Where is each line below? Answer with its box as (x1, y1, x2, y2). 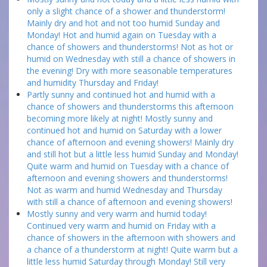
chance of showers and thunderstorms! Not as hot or (27, 41, 233, 52)
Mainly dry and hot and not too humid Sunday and (27, 17, 220, 29)
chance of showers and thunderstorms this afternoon (27, 101, 234, 112)
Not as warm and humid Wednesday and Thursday (27, 184, 222, 195)
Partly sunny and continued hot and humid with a (27, 89, 215, 100)
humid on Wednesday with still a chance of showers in (27, 53, 235, 64)
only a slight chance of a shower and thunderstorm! (27, 5, 225, 17)
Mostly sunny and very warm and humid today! (27, 208, 207, 219)
